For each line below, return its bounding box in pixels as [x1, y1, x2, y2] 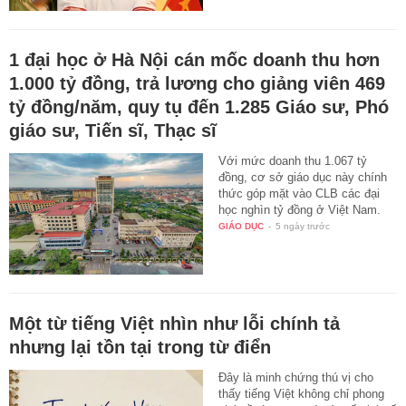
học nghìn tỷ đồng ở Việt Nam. [218, 203, 382, 217]
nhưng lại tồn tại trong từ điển [9, 336, 271, 357]
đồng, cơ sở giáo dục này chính [218, 170, 388, 185]
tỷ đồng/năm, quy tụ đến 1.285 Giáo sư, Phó [9, 97, 389, 118]
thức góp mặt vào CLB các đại [218, 187, 381, 201]
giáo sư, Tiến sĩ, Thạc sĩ [9, 121, 217, 141]
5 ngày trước [275, 221, 331, 232]
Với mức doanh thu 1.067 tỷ [218, 154, 368, 169]
